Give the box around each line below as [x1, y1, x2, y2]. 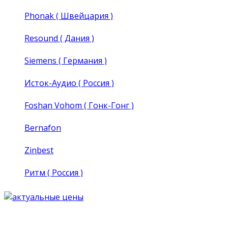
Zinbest [24, 144, 53, 156]
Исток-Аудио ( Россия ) [24, 77, 114, 89]
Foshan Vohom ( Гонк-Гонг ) [24, 99, 134, 111]
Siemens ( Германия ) [24, 54, 107, 66]
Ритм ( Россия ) [24, 166, 83, 178]
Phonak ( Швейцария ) [24, 10, 113, 21]
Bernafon [24, 122, 61, 133]
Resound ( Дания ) [24, 32, 94, 44]
